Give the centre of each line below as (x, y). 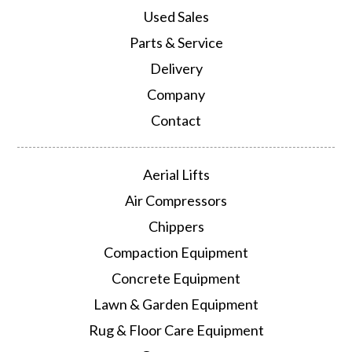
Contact (176, 120)
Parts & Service (176, 42)
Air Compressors (176, 200)
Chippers (176, 226)
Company (176, 94)
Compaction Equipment (176, 252)
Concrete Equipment (176, 278)
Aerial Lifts (176, 174)
